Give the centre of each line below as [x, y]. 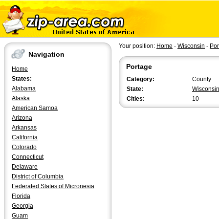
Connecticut [28, 157]
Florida [21, 196]
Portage [139, 66]
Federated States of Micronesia [53, 186]
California [25, 137]
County [202, 79]
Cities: [136, 99]
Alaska [21, 98]
